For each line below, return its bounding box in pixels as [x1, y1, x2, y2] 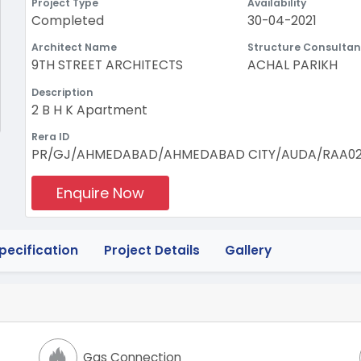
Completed [31, 11, 105, 29]
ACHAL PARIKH [247, 56, 338, 74]
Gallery [225, 242, 272, 259]
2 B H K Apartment [31, 101, 148, 118]
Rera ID [31, 130, 70, 144]
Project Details [103, 242, 200, 259]
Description [31, 85, 94, 99]
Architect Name [31, 40, 118, 55]
